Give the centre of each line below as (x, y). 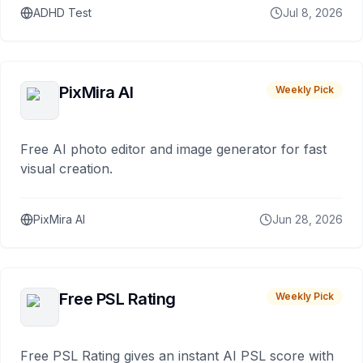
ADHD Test (62, 13)
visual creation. (66, 169)
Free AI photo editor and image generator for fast (173, 149)
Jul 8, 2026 (313, 13)
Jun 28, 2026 (307, 219)
